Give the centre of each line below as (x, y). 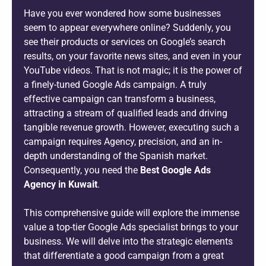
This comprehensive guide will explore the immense (132, 213)
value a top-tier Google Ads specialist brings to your (131, 227)
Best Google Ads (175, 170)
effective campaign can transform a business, (120, 99)
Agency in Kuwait (61, 184)
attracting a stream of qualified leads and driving (126, 113)
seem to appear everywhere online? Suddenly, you (127, 27)
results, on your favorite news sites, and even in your (132, 56)
